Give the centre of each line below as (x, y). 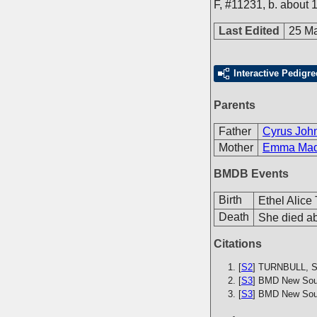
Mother (236, 148)
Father (235, 131)
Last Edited (249, 31)
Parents (235, 105)
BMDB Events (251, 174)
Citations (238, 244)
